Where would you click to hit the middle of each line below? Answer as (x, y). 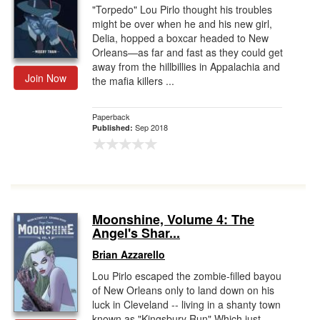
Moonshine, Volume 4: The (173, 219)
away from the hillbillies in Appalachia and (186, 66)
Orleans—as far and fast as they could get (187, 52)
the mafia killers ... (133, 81)
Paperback (111, 116)
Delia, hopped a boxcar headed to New (180, 38)
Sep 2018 (151, 127)
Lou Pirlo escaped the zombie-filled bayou (187, 276)
